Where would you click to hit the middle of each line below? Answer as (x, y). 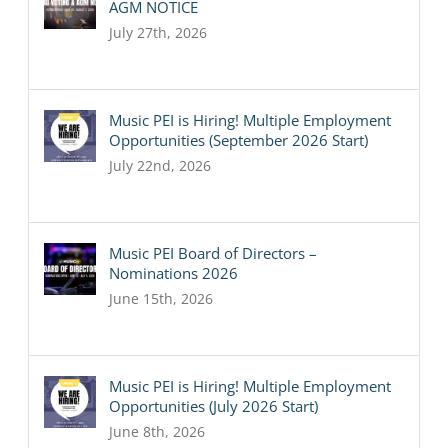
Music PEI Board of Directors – (213, 253)
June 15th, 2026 (161, 299)
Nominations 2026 (174, 273)
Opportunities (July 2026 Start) (214, 406)
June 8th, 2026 (157, 432)
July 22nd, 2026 (160, 166)
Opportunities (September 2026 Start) (239, 140)
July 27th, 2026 (158, 33)
